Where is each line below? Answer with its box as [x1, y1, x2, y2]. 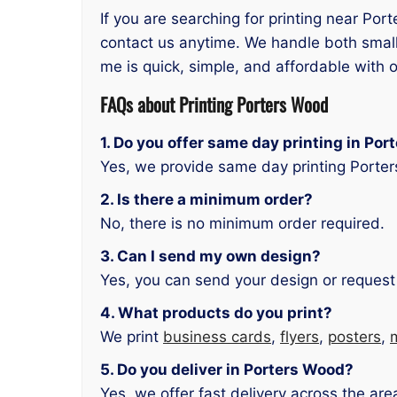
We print [100, 327, 163, 346]
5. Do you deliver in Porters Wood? [100, 360, 354, 378]
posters [328, 327, 381, 346]
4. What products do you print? [100, 303, 332, 322]
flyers [280, 327, 319, 346]
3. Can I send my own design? [100, 246, 321, 265]
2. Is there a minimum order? [100, 190, 313, 208]
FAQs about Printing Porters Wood [100, 90, 328, 119]
